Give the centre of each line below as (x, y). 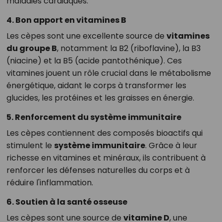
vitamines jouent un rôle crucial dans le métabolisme (109, 73)
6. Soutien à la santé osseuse (67, 202)
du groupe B (31, 49)
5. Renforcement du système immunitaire (94, 117)
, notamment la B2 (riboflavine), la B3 (129, 49)
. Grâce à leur (171, 146)
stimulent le (30, 146)
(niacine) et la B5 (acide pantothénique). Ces (94, 61)
